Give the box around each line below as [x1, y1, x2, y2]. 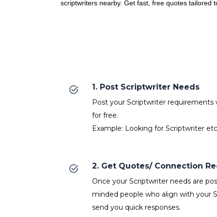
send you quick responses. [92, 203, 181, 212]
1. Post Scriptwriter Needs [92, 82, 200, 92]
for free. [92, 111, 118, 120]
